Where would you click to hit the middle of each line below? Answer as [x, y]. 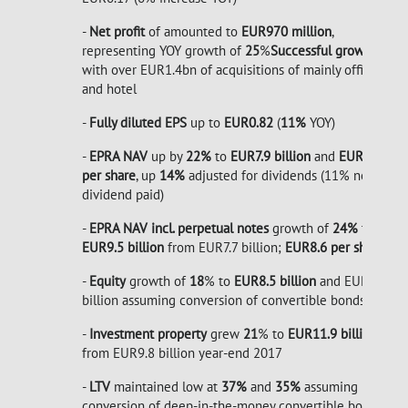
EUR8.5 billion [273, 281]
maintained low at [166, 387]
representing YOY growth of [163, 51]
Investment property [148, 334]
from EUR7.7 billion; [223, 247]
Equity [107, 281]
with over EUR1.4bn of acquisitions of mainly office [229, 70]
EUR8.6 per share [333, 247]
